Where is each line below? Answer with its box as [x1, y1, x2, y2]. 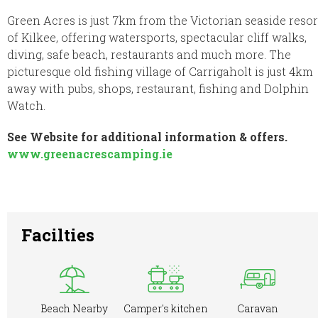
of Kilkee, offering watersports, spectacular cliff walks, [7, 29, 307, 45]
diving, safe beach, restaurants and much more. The [7, 46, 291, 62]
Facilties [21, 223, 94, 246]
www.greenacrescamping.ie [7, 146, 172, 161]
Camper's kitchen [124, 301, 209, 315]
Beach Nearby [40, 301, 109, 315]
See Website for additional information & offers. [7, 128, 287, 144]
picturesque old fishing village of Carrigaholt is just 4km [7, 63, 313, 79]
